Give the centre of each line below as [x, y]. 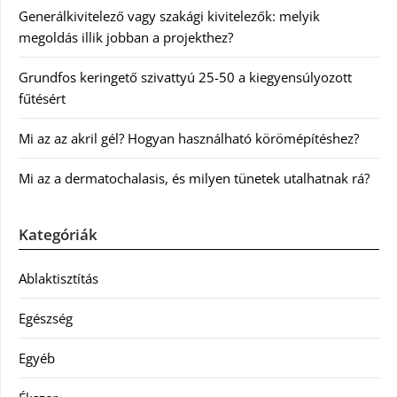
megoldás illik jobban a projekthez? [126, 37]
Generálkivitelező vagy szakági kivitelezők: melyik [169, 16]
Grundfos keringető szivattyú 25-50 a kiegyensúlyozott [185, 77]
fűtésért [42, 98]
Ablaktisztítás [58, 278]
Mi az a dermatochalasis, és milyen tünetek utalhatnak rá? [194, 178]
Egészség [46, 318]
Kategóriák [58, 234]
